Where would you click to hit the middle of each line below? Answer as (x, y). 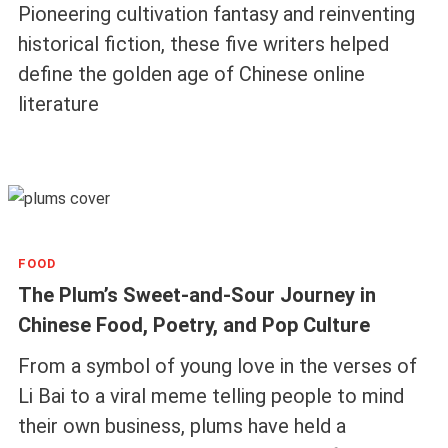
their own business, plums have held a (181, 425)
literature (58, 103)
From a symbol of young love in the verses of (217, 365)
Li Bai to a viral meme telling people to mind (210, 395)
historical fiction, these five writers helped (203, 43)
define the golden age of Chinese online (191, 73)
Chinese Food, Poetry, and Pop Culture (193, 325)
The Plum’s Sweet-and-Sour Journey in (196, 295)
